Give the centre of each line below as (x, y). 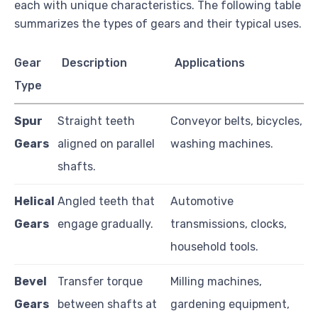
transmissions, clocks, (229, 224)
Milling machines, (216, 281)
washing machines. (222, 143)
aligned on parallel (106, 143)
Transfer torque (100, 281)
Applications (210, 62)
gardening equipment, (230, 304)
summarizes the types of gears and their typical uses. (158, 23)
